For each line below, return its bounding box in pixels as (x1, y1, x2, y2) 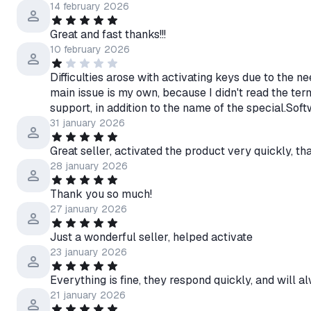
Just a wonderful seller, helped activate (50, 230, 253, 244)
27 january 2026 (50, 203, 127, 215)
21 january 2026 (50, 289, 126, 301)
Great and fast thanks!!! (50, 27, 166, 42)
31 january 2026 (50, 117, 125, 129)
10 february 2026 (50, 43, 130, 56)
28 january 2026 (50, 160, 128, 172)
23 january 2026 (50, 246, 127, 258)
